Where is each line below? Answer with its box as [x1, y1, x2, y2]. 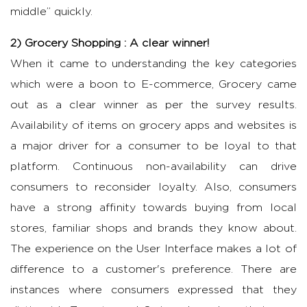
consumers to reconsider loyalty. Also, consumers [10, 182, 297, 193]
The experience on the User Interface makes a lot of [10, 243, 297, 255]
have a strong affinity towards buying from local [10, 202, 297, 214]
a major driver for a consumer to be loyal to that [10, 140, 297, 152]
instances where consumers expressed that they [10, 284, 297, 296]
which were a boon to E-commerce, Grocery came [10, 79, 297, 90]
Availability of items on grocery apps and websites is [10, 120, 297, 132]
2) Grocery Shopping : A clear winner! [10, 38, 209, 49]
